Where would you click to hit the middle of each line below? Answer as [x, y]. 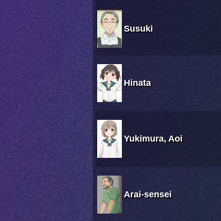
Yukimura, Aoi [153, 139]
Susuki [138, 29]
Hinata [137, 83]
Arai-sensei [148, 195]
